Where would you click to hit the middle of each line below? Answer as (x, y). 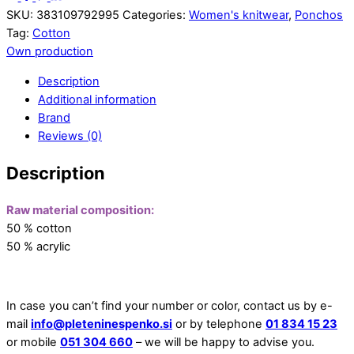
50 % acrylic (38, 246)
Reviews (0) (70, 136)
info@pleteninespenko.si (102, 324)
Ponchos (319, 15)
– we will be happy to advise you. (224, 343)
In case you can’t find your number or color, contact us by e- (169, 306)
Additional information (97, 99)
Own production (50, 51)
